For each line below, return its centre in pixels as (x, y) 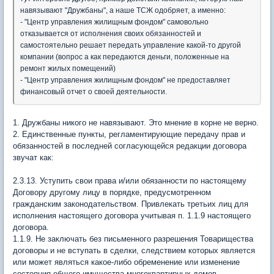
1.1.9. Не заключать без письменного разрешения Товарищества (133, 239)
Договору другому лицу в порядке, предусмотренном (112, 192)
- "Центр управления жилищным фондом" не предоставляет (125, 80)
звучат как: (33, 157)
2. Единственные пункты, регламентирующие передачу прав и (129, 134)
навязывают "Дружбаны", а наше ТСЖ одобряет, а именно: (123, 10)
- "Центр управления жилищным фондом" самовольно (114, 22)
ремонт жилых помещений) (68, 68)
